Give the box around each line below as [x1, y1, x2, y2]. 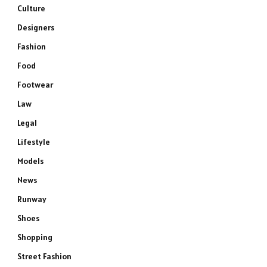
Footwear [17, 79, 53, 90]
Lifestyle [17, 136, 50, 147]
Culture [17, 3, 45, 14]
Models [17, 156, 44, 166]
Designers [17, 22, 54, 33]
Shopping [17, 232, 52, 243]
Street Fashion [17, 251, 72, 262]
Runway [17, 194, 46, 204]
